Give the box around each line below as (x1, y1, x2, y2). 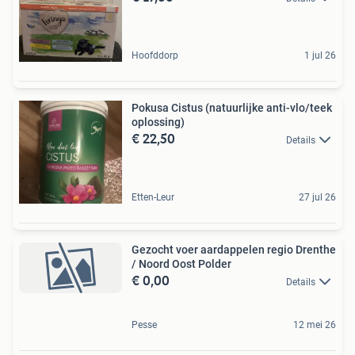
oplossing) (132, 115, 185, 128)
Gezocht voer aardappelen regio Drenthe (132, 242, 336, 256)
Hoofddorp (132, 49, 178, 61)
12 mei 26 (293, 319, 336, 330)
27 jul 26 (299, 191, 336, 203)
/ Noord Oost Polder (132, 257, 231, 270)
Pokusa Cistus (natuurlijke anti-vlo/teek (132, 101, 332, 114)
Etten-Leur (132, 191, 174, 203)
